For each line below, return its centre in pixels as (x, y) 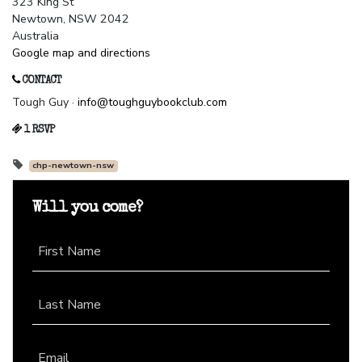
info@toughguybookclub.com (152, 103)
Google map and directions (81, 53)
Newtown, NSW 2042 (71, 19)
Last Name (69, 305)
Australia (36, 36)
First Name (69, 252)
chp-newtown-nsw (74, 166)
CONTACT (40, 82)
